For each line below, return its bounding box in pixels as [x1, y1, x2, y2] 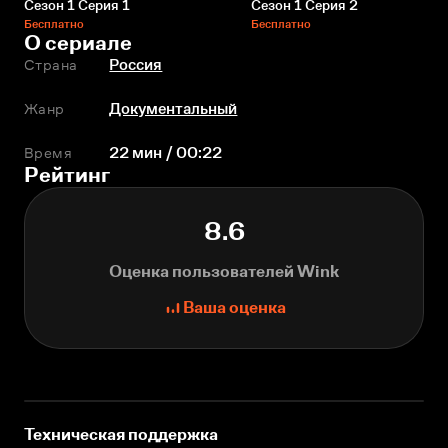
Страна [24, 56, 78, 74]
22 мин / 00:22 [109, 144, 223, 162]
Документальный [109, 100, 238, 118]
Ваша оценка [182, 298, 286, 318]
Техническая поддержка [24, 425, 218, 445]
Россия [109, 56, 163, 74]
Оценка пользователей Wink [109, 262, 339, 282]
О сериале [24, 30, 132, 56]
